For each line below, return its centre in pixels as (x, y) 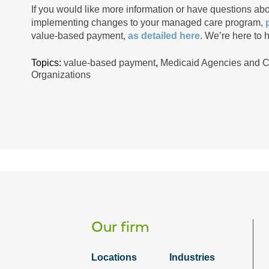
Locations (114, 257)
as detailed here (164, 36)
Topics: (47, 63)
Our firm (120, 226)
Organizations (61, 75)
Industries (192, 257)
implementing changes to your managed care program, (148, 23)
